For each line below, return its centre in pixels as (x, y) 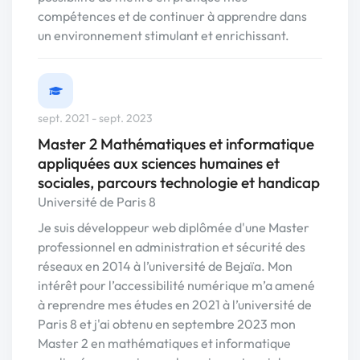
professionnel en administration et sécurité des (172, 247)
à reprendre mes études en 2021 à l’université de (175, 305)
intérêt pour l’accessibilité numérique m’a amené (176, 286)
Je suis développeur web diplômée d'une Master (174, 228)
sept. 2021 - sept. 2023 (95, 119)
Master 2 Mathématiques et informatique (176, 144)
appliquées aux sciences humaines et (159, 164)
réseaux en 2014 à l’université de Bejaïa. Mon (165, 266)
